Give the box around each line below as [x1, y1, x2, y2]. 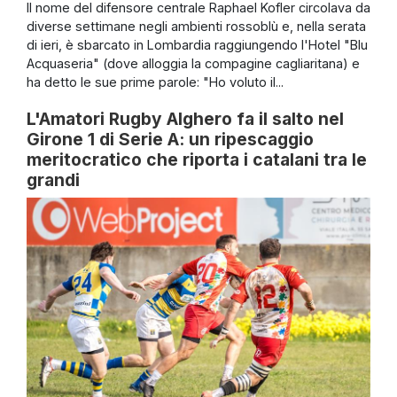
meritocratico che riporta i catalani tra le [27, 148, 367, 170]
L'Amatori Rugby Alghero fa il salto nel [27, 107, 344, 129]
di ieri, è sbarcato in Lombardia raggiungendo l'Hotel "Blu [27, 36, 368, 52]
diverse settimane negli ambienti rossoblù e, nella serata [27, 18, 366, 34]
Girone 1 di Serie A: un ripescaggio [27, 128, 314, 150]
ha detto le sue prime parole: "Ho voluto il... [27, 74, 284, 90]
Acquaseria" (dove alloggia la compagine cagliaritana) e [27, 55, 360, 71]
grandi [27, 168, 80, 191]
